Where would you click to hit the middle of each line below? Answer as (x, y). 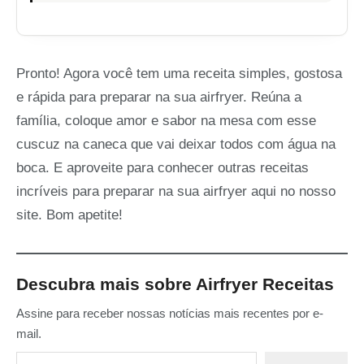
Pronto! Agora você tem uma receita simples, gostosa (179, 74)
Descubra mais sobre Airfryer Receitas (175, 284)
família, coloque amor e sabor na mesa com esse (166, 121)
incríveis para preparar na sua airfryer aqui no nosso (176, 192)
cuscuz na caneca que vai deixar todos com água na (176, 145)
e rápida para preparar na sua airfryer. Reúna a (159, 97)
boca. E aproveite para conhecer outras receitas (162, 168)
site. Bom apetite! (69, 215)
